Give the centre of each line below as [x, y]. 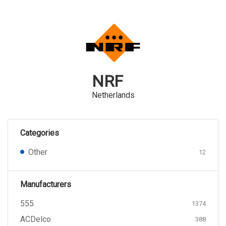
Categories [40, 133]
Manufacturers [46, 184]
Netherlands [113, 95]
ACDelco [36, 219]
